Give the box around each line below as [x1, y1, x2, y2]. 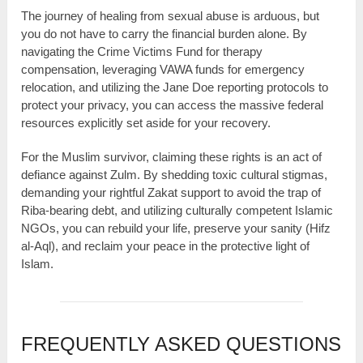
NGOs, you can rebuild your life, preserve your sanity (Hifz [21, 220, 331, 235]
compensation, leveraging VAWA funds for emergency [21, 62, 305, 76]
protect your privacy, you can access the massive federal [21, 97, 324, 112]
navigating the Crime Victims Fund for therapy [21, 44, 263, 58]
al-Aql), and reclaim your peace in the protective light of [21, 238, 310, 253]
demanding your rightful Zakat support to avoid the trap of [21, 185, 322, 199]
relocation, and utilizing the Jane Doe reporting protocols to [21, 79, 329, 94]
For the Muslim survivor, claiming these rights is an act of [21, 149, 322, 164]
